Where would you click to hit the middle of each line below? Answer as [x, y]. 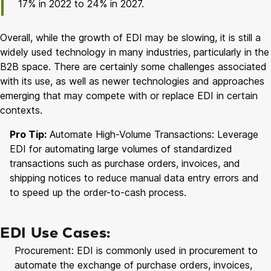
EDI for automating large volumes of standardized [121, 149]
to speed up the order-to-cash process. [98, 192]
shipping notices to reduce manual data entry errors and [134, 178]
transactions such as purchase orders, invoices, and [125, 163]
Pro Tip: [28, 134]
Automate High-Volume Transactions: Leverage [152, 134]
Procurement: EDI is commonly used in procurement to [136, 250]
